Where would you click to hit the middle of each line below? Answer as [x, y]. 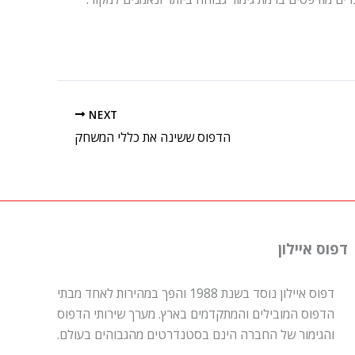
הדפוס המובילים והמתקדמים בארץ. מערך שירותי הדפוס [196, 314]
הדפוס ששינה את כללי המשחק [153, 137]
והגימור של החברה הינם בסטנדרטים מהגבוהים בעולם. [196, 335]
